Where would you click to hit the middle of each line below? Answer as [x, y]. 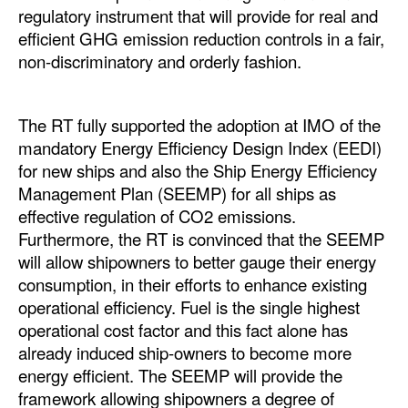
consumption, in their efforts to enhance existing [193, 285]
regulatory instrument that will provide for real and [198, 16]
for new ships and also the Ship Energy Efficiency [198, 171]
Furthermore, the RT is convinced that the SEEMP [201, 239]
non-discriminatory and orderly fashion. [160, 61]
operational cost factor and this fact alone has [183, 330]
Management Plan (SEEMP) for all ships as [177, 194]
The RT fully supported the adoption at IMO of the [199, 125]
